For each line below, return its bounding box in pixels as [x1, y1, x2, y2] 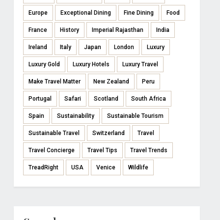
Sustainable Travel [28, 130, 80, 137]
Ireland [28, 44, 48, 51]
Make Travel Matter [28, 78, 81, 85]
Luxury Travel [122, 61, 159, 68]
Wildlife [128, 164, 149, 171]
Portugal [28, 95, 52, 103]
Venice [96, 164, 116, 171]
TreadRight [28, 164, 59, 171]
